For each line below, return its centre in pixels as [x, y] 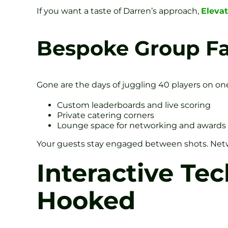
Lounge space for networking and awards [141, 125]
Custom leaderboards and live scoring [134, 105]
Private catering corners [106, 115]
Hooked [86, 200]
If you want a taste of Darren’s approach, [119, 11]
